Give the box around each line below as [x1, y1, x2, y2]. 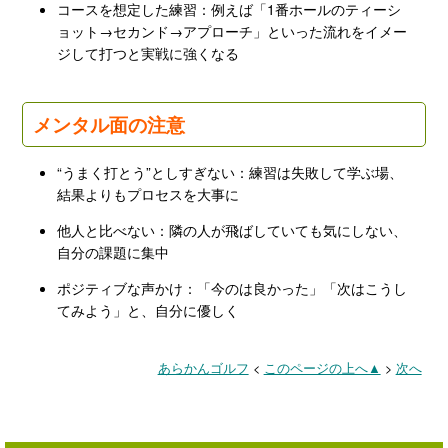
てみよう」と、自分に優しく [57, 299, 240, 320]
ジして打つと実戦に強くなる [57, 42, 240, 63]
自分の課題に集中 [57, 241, 170, 262]
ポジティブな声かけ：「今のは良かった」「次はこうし [57, 277, 408, 298]
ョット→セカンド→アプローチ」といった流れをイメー [57, 20, 408, 41]
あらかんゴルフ [157, 358, 249, 377]
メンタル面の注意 [33, 109, 186, 138]
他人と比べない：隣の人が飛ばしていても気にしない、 [57, 219, 408, 240]
